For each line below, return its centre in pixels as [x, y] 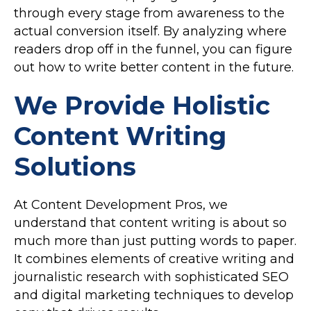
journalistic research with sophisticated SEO [151, 277]
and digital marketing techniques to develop [154, 295]
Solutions [75, 167]
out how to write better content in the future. [154, 68]
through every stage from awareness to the [149, 14]
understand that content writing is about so [150, 223]
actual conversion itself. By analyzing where [150, 32]
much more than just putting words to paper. [155, 241]
